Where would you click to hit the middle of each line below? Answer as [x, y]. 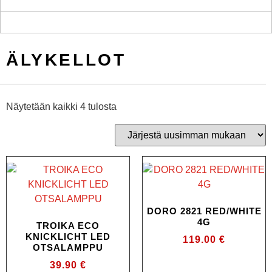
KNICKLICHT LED [68, 237]
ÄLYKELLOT [66, 59]
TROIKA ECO [68, 226]
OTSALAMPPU [68, 248]
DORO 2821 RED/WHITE [204, 211]
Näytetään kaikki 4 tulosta [61, 106]
